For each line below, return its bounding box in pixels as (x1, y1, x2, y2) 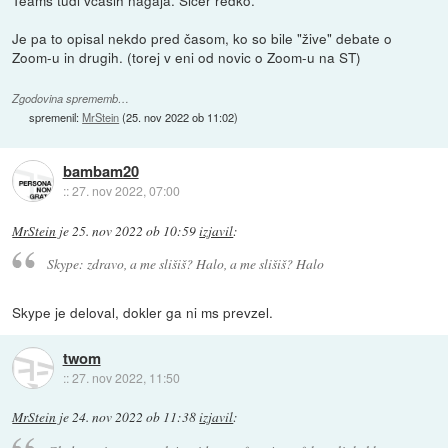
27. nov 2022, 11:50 (71, 368, 180, 386)
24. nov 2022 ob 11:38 (72, 408, 197, 427)
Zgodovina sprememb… (12, 90, 130, 106)
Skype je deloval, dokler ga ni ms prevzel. (12, 302, 274, 323)
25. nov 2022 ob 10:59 (72, 221, 197, 240)
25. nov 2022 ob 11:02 (126, 108, 235, 125)
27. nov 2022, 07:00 (71, 182, 180, 200)
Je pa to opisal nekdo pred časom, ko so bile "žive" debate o (12, 27, 393, 48)
